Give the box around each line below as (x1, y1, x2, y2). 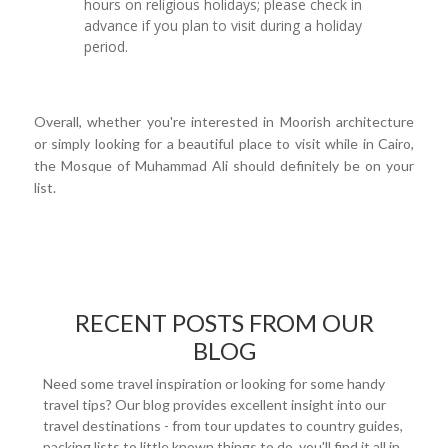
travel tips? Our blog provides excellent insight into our (43, 395, 386, 413)
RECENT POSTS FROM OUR (74, 307, 374, 337)
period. (84, 36, 133, 56)
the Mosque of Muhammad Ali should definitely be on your (34, 156, 414, 174)
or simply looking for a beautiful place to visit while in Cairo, (34, 134, 414, 152)
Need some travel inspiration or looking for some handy (43, 374, 385, 392)
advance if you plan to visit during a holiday (84, 15, 363, 35)
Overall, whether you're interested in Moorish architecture (34, 112, 414, 130)
